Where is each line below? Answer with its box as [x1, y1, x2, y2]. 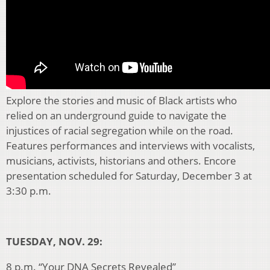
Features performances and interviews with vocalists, [6, 139, 255, 153]
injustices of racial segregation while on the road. [6, 124, 233, 138]
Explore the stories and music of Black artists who [6, 93, 237, 108]
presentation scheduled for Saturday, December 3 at [6, 169, 252, 183]
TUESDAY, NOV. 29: [6, 234, 102, 249]
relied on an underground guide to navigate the [6, 108, 227, 123]
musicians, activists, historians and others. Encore [6, 154, 236, 168]
